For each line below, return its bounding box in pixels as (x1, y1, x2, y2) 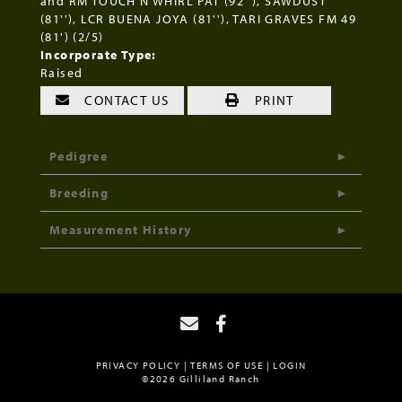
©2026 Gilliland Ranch (142, 371, 260, 385)
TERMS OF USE (190, 358, 264, 371)
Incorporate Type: (40, 46, 157, 63)
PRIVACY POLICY (95, 358, 181, 371)
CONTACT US (81, 91, 170, 109)
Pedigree (49, 147, 109, 164)
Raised (40, 64, 83, 81)
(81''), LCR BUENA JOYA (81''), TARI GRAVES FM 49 (40, 10, 357, 27)
